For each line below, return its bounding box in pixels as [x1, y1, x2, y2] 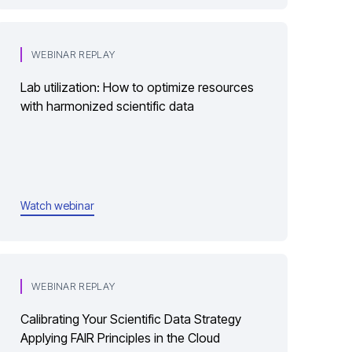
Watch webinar [20, 198, 94, 212]
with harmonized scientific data [20, 98, 194, 114]
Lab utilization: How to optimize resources [20, 79, 254, 95]
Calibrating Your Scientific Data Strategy [20, 311, 241, 327]
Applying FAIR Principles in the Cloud [20, 330, 220, 346]
